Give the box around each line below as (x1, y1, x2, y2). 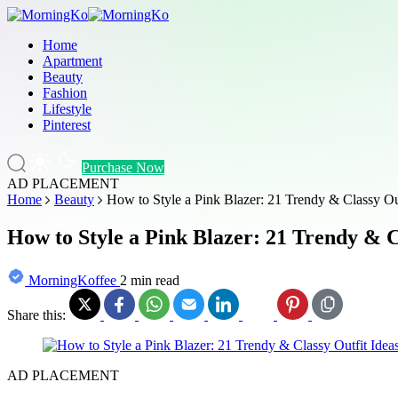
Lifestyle (43, 101, 92, 116)
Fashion (43, 85, 87, 100)
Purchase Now (82, 160, 164, 175)
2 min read (120, 272, 179, 288)
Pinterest (43, 117, 91, 132)
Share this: (7, 306, 69, 322)
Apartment (43, 53, 102, 68)
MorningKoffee (28, 272, 116, 288)
